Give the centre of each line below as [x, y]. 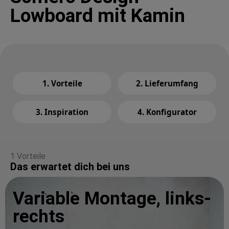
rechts [39, 217]
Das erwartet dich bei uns [70, 167]
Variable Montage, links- [112, 199]
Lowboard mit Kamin [98, 16]
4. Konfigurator [167, 112]
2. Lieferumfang [167, 84]
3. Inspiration [62, 112]
